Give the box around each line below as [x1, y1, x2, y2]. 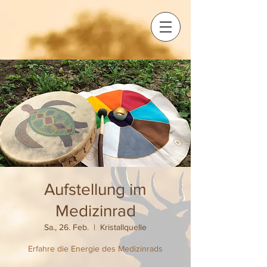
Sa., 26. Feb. [44, 222, 89, 232]
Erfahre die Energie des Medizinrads [28, 244, 163, 253]
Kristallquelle [100, 222, 147, 232]
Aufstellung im [44, 180, 147, 198]
